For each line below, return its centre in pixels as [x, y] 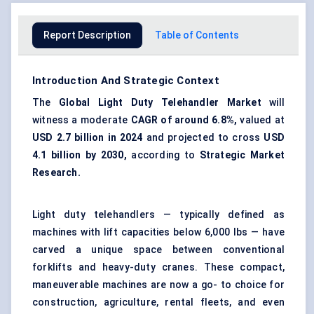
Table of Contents [197, 35]
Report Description [87, 35]
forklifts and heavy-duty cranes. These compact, [158, 267]
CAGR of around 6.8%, [184, 120]
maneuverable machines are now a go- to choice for [158, 285]
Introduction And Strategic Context [126, 81]
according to [163, 155]
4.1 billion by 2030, [80, 155]
